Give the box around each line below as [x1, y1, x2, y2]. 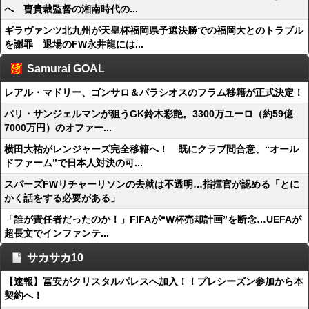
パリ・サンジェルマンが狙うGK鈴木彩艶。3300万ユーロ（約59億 [4, 108, 293, 119]
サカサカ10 [27, 252, 83, 263]
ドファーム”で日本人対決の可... [4, 157, 143, 168]
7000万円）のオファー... [4, 122, 112, 133]
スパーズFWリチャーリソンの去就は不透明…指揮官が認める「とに [4, 179, 299, 190]
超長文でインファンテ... [4, 228, 109, 239]
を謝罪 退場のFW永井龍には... [4, 39, 143, 50]
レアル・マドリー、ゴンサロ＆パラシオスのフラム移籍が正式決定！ [4, 87, 303, 98]
